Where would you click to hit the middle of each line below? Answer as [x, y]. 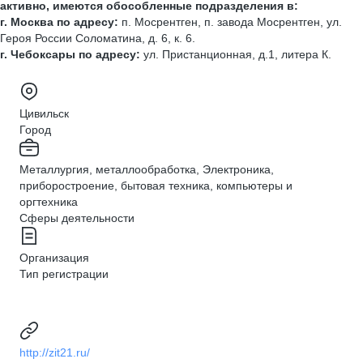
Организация [54, 258]
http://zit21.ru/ [55, 352]
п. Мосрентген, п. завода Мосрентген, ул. [232, 22]
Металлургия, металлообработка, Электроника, [147, 169]
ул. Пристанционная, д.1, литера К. [237, 54]
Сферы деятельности [77, 218]
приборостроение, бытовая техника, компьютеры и [156, 186]
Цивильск [44, 113]
